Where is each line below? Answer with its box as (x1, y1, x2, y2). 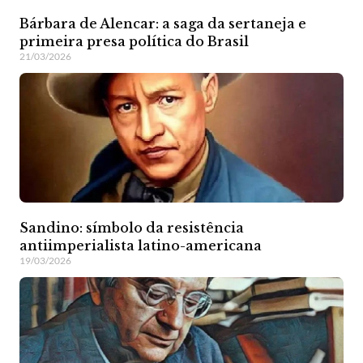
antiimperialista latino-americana (19, 237, 262, 254)
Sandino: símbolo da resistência (19, 219, 244, 236)
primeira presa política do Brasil (19, 32, 249, 49)
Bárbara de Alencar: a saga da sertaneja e (19, 15, 306, 32)
